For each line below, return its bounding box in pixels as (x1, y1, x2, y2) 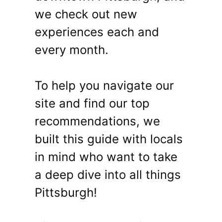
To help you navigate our (35, 78, 174, 93)
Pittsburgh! (35, 185, 97, 200)
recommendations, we (35, 114, 160, 129)
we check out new (35, 7, 137, 22)
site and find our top (35, 96, 150, 111)
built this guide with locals (35, 132, 183, 147)
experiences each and (35, 25, 159, 40)
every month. (35, 43, 109, 57)
